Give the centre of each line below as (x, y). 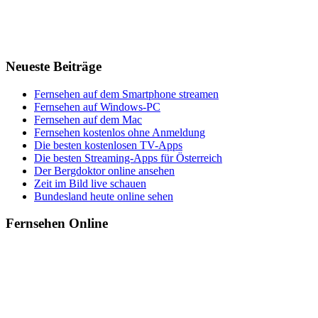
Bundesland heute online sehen (104, 196)
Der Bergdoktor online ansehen (104, 170)
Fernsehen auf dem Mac (88, 119)
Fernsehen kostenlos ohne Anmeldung (120, 132)
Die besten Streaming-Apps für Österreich (128, 158)
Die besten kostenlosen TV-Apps (108, 145)
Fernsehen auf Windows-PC (97, 106)
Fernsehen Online (57, 224)
